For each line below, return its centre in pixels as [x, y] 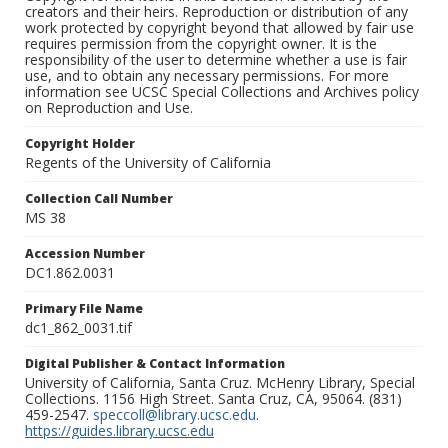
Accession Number [85, 254]
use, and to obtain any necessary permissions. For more [207, 76]
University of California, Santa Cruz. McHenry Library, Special [220, 383]
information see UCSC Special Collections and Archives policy [222, 92]
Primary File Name [84, 309]
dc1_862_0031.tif [78, 328]
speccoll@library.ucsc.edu [174, 415]
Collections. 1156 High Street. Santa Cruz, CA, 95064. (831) [213, 399]
